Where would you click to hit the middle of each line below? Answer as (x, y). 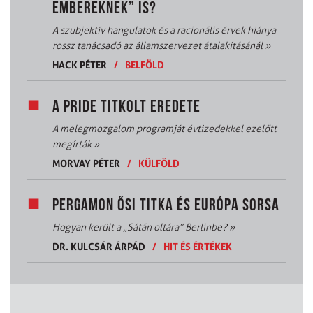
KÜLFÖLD (159, 163)
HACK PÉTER (80, 64)
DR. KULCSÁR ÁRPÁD (99, 246)
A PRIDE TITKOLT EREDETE (126, 107)
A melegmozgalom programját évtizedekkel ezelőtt (165, 129)
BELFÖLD (145, 64)
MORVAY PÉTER (86, 163)
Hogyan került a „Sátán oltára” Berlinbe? (141, 227)
